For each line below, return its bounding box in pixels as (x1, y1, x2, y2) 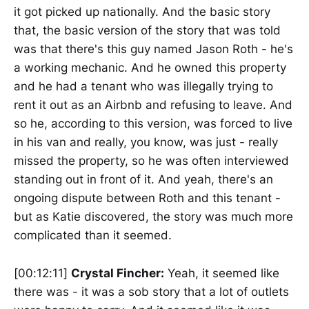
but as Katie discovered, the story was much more (14, 210, 293, 224)
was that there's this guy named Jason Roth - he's (14, 42, 293, 57)
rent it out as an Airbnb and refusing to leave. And (14, 98, 292, 112)
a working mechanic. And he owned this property (14, 61, 286, 75)
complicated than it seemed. (14, 228, 172, 243)
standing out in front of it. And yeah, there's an (14, 172, 273, 187)
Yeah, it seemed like (164, 266, 279, 280)
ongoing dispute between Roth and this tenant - (14, 191, 281, 206)
